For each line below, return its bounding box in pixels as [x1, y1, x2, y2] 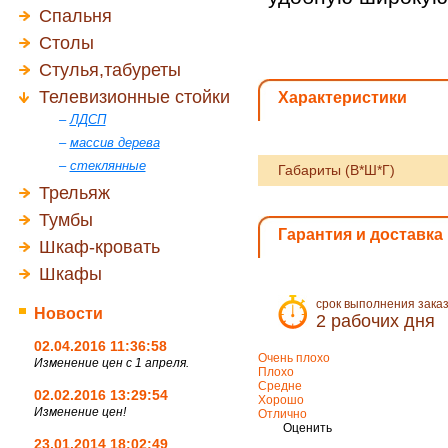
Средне [257, 379, 302, 393]
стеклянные [69, 158, 146, 173]
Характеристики [277, 89, 407, 106]
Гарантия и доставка [277, 226, 443, 243]
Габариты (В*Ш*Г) [277, 162, 395, 178]
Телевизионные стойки [38, 87, 230, 107]
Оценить [283, 421, 332, 435]
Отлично [257, 407, 307, 421]
